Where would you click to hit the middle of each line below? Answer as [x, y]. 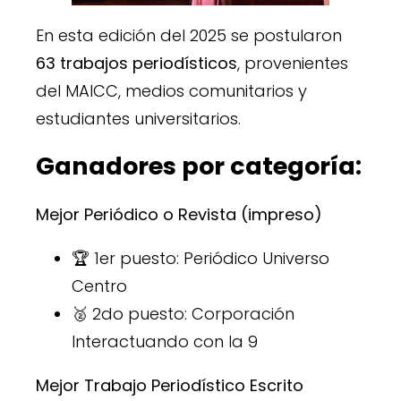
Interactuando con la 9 [165, 341]
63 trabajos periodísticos [137, 63]
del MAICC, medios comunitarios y [171, 90]
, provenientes [293, 63]
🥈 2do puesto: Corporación [183, 313]
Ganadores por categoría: [199, 166]
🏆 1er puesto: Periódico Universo [200, 258]
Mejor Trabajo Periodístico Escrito [170, 385]
